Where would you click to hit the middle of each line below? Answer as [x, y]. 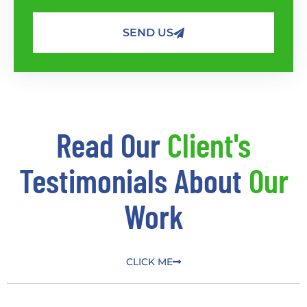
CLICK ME [149, 262]
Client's [209, 145]
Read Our [112, 145]
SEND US [148, 32]
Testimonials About [134, 181]
